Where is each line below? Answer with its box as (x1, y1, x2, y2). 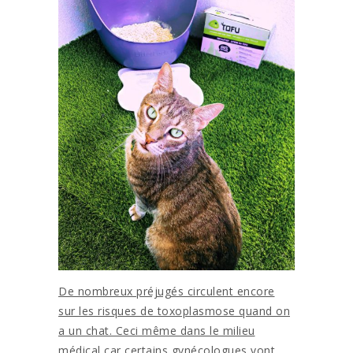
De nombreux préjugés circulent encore (58, 283, 275, 299)
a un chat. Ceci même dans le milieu (58, 322, 255, 338)
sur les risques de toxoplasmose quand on (58, 303, 290, 318)
